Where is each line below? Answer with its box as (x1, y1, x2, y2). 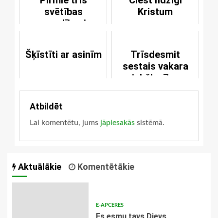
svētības (44, 5, 83, 18)
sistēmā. (135, 118, 164, 127)
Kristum (138, 5, 173, 18)
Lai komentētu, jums (30, 118, 100, 127)
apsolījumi (40, 17, 86, 29)
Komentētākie (75, 161, 134, 172)
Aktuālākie (16, 161, 61, 172)
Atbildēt (30, 101, 63, 111)
